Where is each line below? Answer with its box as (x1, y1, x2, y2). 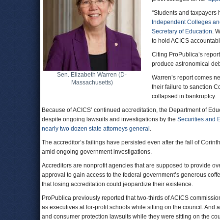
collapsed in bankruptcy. (152, 93, 216, 100)
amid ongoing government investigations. (42, 148, 152, 155)
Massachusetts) (71, 79, 113, 86)
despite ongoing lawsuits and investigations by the (42, 116, 177, 123)
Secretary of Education (152, 28, 212, 35)
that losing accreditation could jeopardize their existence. (42, 181, 193, 188)
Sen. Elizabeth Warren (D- (57, 71, 127, 78)
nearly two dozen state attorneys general (42, 125, 150, 132)
